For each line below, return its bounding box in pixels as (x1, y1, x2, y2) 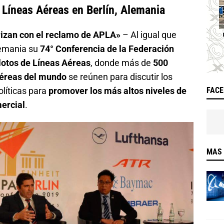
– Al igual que (120, 29, 176, 40)
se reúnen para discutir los (66, 71, 172, 82)
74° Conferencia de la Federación (40, 43, 174, 54)
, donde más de (90, 57, 153, 68)
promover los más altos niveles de (48, 85, 186, 96)
